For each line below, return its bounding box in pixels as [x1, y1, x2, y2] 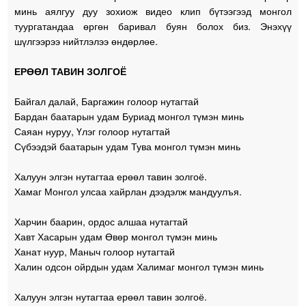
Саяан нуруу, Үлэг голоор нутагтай [14, 124, 171, 138]
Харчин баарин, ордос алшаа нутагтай [14, 214, 189, 228]
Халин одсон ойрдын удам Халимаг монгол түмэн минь [14, 259, 264, 273]
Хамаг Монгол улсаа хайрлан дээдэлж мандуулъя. [14, 184, 242, 198]
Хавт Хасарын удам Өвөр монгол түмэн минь [14, 229, 218, 243]
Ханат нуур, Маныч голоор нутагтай [14, 244, 176, 258]
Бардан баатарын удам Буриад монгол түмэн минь [14, 109, 245, 123]
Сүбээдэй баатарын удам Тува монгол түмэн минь [14, 139, 244, 153]
